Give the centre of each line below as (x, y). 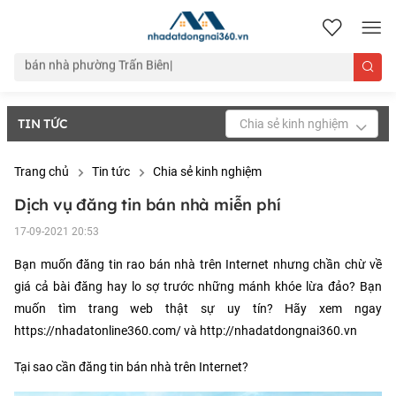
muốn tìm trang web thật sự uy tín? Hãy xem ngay (198, 308)
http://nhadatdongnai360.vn (277, 331)
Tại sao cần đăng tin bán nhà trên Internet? (131, 367)
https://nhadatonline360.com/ (98, 331)
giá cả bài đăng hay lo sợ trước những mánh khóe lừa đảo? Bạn (198, 286)
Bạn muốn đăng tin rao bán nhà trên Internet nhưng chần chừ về (198, 264)
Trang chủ (42, 171)
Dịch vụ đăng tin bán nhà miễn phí (148, 205)
